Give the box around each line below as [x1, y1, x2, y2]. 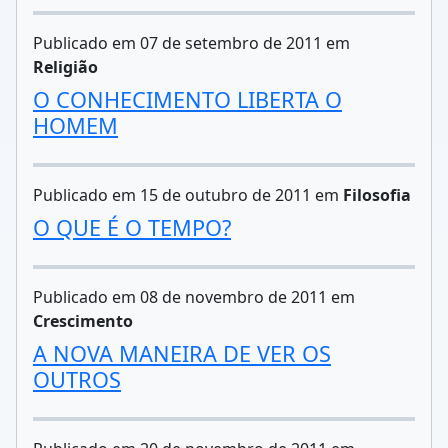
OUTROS [33, 365, 121, 394]
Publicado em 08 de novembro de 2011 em [33, 286, 355, 308]
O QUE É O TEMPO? [33, 213, 231, 242]
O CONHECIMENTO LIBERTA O [33, 85, 342, 114]
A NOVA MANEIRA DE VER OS [33, 339, 331, 368]
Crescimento [33, 310, 133, 332]
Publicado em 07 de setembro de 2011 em [33, 32, 350, 54]
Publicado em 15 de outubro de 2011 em [33, 184, 343, 206]
